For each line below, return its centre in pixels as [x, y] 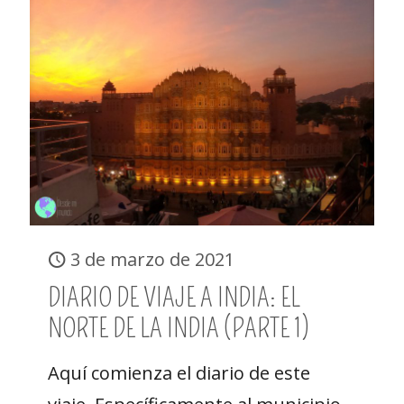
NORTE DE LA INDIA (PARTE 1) [179, 328]
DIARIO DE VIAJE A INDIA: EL [174, 298]
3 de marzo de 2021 [152, 259]
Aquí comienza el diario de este [179, 373]
